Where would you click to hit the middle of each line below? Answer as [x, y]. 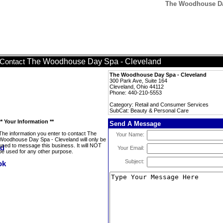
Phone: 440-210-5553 [136, 93]
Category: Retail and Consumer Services [159, 105]
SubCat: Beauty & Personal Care [149, 111]
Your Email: [131, 148]
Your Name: [130, 134]
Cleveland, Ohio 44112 [137, 87]
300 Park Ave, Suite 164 [138, 81]
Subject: [135, 161]
